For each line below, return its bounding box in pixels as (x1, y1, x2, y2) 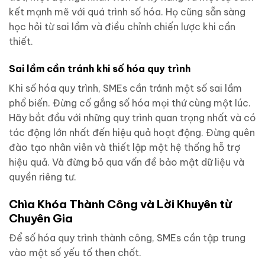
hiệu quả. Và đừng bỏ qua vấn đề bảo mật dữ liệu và (9, 156, 244, 168)
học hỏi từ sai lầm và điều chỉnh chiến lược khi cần (9, 21, 235, 33)
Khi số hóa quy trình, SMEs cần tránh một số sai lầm (9, 82, 242, 94)
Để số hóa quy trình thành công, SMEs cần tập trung (9, 232, 245, 244)
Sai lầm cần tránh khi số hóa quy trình (9, 62, 190, 75)
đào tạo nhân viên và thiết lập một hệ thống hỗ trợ (9, 141, 240, 153)
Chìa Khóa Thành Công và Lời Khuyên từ (9, 196, 232, 211)
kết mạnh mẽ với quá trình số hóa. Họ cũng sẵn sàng (9, 6, 245, 18)
